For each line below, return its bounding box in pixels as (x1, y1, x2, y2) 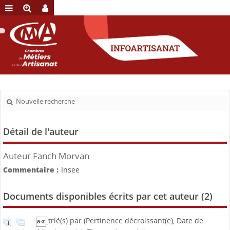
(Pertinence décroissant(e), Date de (84, 216, 203, 226)
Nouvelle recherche (16, 97, 75, 106)
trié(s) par (48, 216, 84, 226)
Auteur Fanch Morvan (3, 150, 89, 162)
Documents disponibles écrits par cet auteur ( (3, 190, 204, 203)
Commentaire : (3, 165, 59, 175)
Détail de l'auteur (3, 125, 79, 138)
